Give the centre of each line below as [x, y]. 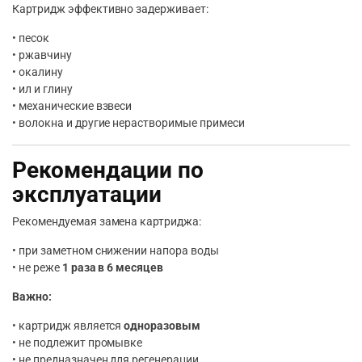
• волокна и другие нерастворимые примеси [128, 123]
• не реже [37, 267]
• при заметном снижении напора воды [116, 250]
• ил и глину [42, 89]
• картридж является [68, 326]
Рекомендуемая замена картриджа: [107, 221]
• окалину [38, 72]
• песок [31, 38]
